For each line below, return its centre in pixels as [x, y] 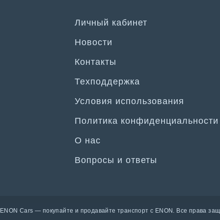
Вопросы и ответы [116, 160]
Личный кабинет [111, 23]
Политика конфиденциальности [147, 121]
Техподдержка [107, 82]
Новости [94, 42]
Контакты [96, 62]
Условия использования [129, 101]
